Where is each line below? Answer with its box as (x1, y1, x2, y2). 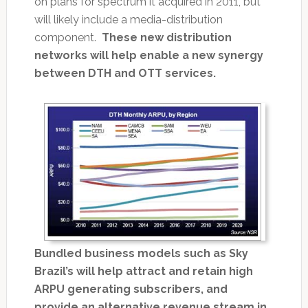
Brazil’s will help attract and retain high (34, 265, 253, 278)
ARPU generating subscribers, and (34, 283, 228, 296)
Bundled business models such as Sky (34, 247, 248, 261)
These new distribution (101, 30, 232, 44)
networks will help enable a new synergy (34, 48, 263, 62)
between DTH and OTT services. (34, 66, 216, 80)
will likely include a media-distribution (34, 12, 223, 26)
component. (34, 30, 102, 44)
